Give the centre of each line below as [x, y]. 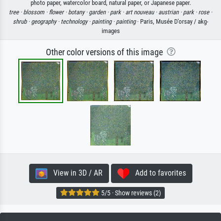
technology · [76, 21]
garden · [99, 12]
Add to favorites [157, 173]
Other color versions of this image [106, 52]
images [110, 31]
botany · [78, 12]
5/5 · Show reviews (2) [130, 193]
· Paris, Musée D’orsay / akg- [172, 21]
